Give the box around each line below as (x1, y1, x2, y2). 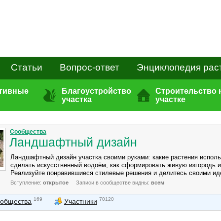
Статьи (11, 62, 42, 73)
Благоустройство (62, 87, 131, 95)
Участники (64, 197, 97, 205)
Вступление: (10, 180, 43, 185)
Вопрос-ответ (60, 62, 119, 73)
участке (155, 95, 185, 104)
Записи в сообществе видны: (76, 180, 151, 185)
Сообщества (10, 128, 46, 135)
